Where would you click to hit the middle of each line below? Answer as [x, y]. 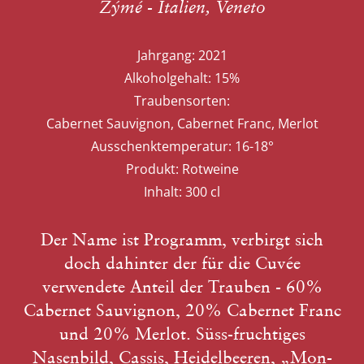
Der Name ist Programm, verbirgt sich [182, 239]
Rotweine [210, 169]
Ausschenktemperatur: [161, 146]
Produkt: [152, 169]
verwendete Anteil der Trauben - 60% [182, 286]
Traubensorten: [182, 101]
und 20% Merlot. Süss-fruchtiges [182, 334]
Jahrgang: [166, 55]
